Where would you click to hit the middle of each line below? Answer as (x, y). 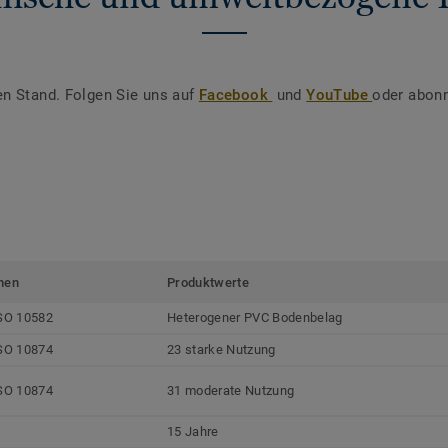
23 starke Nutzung (221, 349)
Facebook (235, 94)
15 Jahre (193, 431)
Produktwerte (208, 282)
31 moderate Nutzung (231, 390)
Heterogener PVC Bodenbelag (255, 317)
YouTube (339, 94)
